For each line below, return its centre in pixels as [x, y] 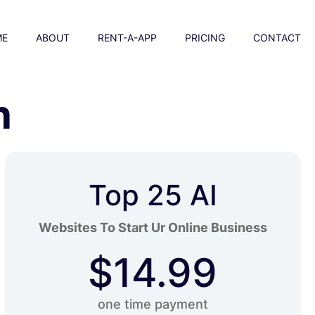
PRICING [205, 38]
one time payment [153, 304]
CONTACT [277, 38]
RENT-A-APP [127, 38]
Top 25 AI [153, 195]
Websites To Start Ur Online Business [153, 227]
